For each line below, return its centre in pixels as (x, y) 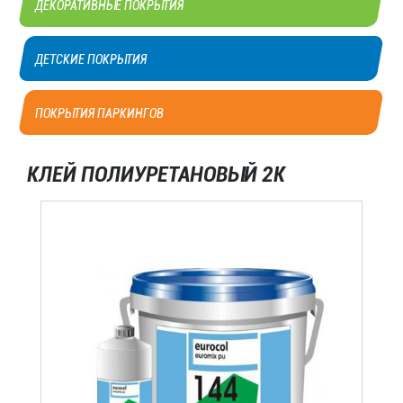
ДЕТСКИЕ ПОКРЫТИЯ (91, 41)
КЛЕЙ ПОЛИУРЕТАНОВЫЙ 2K (156, 157)
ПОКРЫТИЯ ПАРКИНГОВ (100, 95)
